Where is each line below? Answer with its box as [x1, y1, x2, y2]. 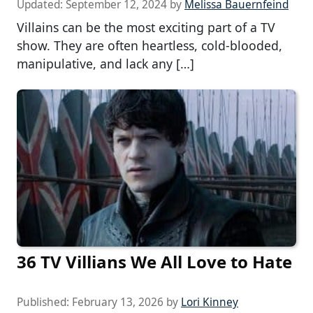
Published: [17, 295, 72, 310]
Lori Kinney [181, 295, 238, 310]
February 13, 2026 [72, 295, 163, 310]
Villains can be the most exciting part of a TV [17, 19, 275, 36]
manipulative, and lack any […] [17, 55, 194, 73]
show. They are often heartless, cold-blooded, [17, 37, 282, 54]
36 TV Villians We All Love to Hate [17, 250, 292, 274]
